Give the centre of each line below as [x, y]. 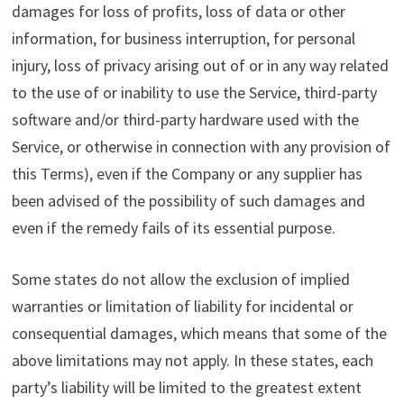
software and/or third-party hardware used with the [185, 120]
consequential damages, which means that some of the [199, 334]
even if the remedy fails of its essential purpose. [173, 228]
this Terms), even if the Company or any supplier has [187, 174]
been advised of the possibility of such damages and [188, 201]
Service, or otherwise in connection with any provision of [201, 147]
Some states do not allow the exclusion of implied [180, 280]
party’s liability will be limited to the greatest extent [186, 388]
